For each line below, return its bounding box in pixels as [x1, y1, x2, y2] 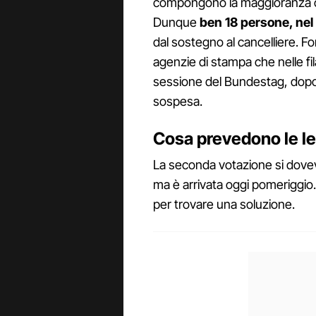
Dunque [153, 15, 200, 30]
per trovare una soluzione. [153, 197, 295, 212]
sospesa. [153, 94, 202, 109]
